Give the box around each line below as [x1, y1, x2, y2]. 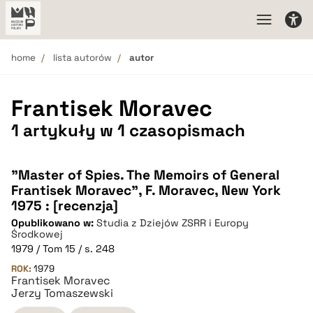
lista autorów [53, 52, 112, 64]
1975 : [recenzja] [11, 197, 118, 214]
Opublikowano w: [11, 217, 96, 229]
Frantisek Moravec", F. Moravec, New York [11, 182, 281, 199]
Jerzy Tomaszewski [11, 286, 113, 300]
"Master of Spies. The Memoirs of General [11, 166, 279, 184]
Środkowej [11, 228, 63, 240]
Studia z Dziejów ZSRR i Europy [96, 217, 249, 229]
